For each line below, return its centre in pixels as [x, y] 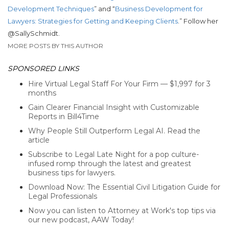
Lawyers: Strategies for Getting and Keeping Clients [93, 21]
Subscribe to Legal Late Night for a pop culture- [113, 155]
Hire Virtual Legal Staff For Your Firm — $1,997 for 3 [119, 84]
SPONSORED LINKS [43, 69]
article [39, 140]
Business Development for [159, 9]
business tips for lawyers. [72, 173]
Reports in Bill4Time [64, 117]
